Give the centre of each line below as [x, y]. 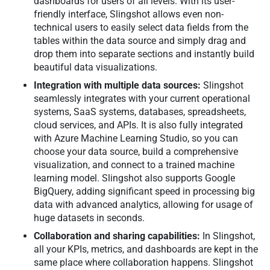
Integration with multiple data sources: [117, 85]
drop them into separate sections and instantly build [144, 54]
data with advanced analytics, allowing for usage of [143, 205]
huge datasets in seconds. [92, 218]
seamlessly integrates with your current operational [142, 99]
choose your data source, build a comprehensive [136, 152]
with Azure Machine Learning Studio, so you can [136, 138]
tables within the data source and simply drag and [140, 41]
